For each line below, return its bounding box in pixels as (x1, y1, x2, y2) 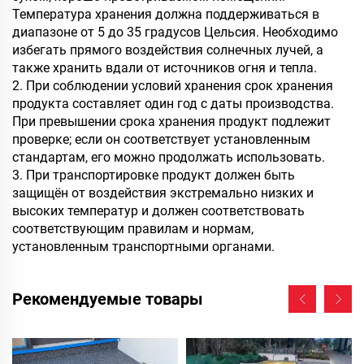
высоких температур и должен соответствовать (12, 203, 305, 219)
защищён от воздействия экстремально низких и (12, 185, 314, 201)
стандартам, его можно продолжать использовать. (12, 149, 325, 166)
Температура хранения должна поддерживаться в (12, 6, 319, 23)
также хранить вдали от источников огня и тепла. (12, 60, 317, 76)
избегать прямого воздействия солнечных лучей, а (12, 42, 323, 58)
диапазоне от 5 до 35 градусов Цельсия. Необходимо (12, 24, 338, 41)
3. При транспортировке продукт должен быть (12, 167, 295, 184)
